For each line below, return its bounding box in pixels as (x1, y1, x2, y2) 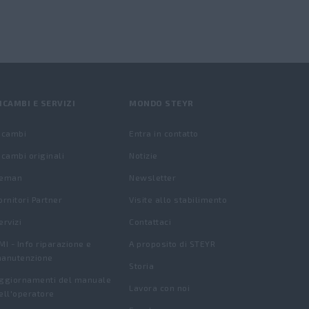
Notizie (129, 150, 158, 160)
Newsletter (129, 172, 177, 182)
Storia (129, 261, 154, 270)
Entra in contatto (129, 128, 199, 138)
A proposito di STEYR (129, 239, 216, 248)
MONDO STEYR (129, 98, 194, 108)
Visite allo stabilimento (129, 195, 228, 204)
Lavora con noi (129, 283, 190, 292)
